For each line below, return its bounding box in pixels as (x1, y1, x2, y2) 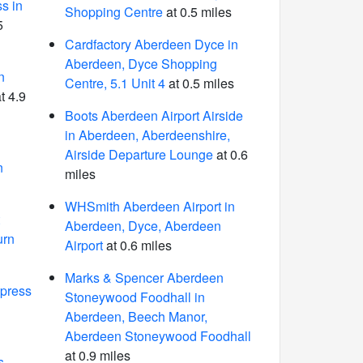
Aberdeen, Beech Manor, (64, 307, 207, 326)
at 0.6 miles (102, 236, 172, 254)
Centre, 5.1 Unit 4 (64, 74, 165, 92)
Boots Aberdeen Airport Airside (64, 106, 243, 125)
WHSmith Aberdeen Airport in (64, 197, 235, 216)
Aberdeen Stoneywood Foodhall (64, 327, 251, 345)
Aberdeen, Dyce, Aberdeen (64, 216, 221, 235)
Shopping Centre (64, 2, 163, 21)
